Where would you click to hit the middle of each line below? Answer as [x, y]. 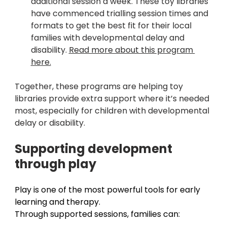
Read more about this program [132, 50]
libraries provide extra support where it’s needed [113, 99]
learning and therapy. [58, 202]
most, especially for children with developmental [113, 111]
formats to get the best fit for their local [112, 26]
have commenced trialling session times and [120, 14]
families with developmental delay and [108, 38]
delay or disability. [50, 123]
